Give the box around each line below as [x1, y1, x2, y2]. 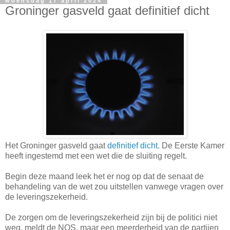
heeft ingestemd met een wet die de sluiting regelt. [5, 151, 187, 160]
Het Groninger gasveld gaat [5, 141, 107, 150]
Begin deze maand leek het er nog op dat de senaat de [5, 171, 204, 181]
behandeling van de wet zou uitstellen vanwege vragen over [5, 182, 223, 191]
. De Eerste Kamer [158, 141, 224, 150]
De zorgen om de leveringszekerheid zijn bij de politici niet [5, 213, 217, 222]
